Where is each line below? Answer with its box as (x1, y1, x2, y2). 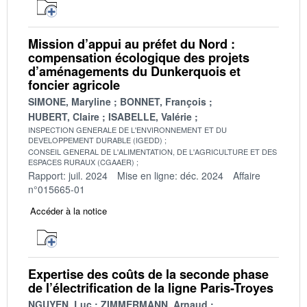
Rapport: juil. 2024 (28, 168, 108, 182)
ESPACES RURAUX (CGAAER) (28, 156, 134, 167)
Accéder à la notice (30, 204, 107, 217)
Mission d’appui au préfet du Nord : (28, 34, 235, 53)
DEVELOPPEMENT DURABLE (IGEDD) (28, 134, 162, 145)
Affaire (233, 168, 260, 182)
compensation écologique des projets (28, 48, 249, 66)
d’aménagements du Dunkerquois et (28, 62, 241, 80)
